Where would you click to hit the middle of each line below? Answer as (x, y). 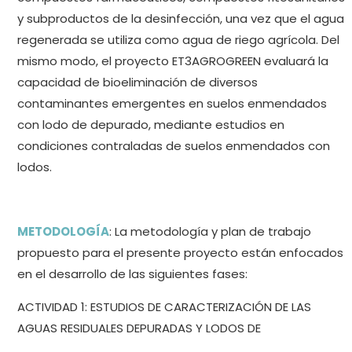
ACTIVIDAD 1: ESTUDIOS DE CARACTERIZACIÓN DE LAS (165, 306)
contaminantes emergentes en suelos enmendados (172, 103)
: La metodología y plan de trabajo (211, 232)
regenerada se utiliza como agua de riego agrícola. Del (179, 39)
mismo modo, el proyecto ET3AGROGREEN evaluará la (173, 60)
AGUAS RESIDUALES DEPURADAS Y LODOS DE (139, 328)
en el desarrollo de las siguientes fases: (133, 274)
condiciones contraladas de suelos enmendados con (174, 145)
